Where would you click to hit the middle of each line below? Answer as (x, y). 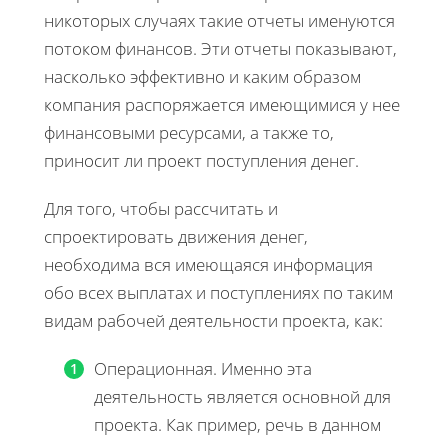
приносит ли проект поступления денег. (201, 161)
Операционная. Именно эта (203, 369)
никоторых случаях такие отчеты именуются (219, 21)
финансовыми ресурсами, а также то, (189, 133)
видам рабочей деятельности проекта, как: (213, 321)
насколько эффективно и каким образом (202, 77)
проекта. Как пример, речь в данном (237, 425)
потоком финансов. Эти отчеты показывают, (220, 49)
